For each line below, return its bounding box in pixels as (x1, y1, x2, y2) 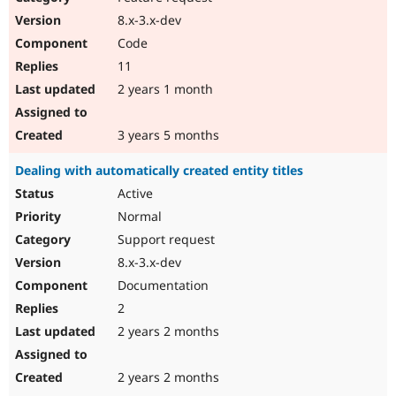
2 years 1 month (114, 80, 213, 98)
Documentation (114, 277, 209, 294)
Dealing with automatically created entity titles (15, 162, 303, 179)
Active (114, 185, 153, 202)
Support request (114, 231, 215, 248)
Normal (114, 208, 162, 225)
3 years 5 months (114, 126, 219, 144)
